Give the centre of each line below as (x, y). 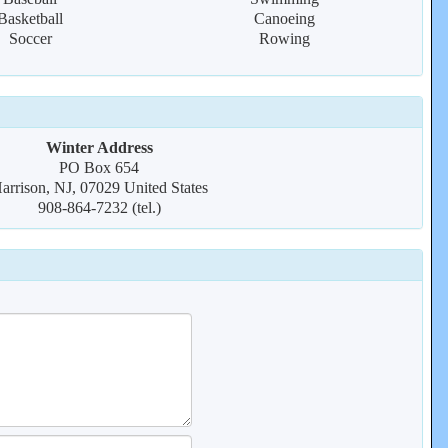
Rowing (284, 38)
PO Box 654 (99, 167)
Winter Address (99, 147)
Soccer (30, 38)
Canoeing (284, 18)
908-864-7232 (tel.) (99, 207)
